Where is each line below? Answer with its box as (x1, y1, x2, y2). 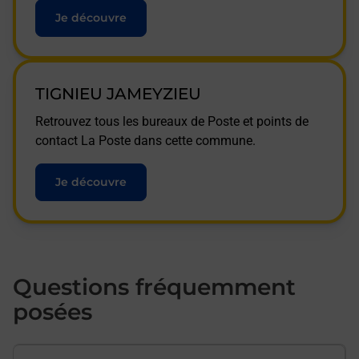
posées (13, 298, 92, 325)
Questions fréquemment (13, 273, 296, 301)
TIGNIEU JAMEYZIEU (35, 84, 201, 103)
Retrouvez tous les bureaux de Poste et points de (35, 114, 309, 129)
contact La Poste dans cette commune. (35, 133, 256, 148)
